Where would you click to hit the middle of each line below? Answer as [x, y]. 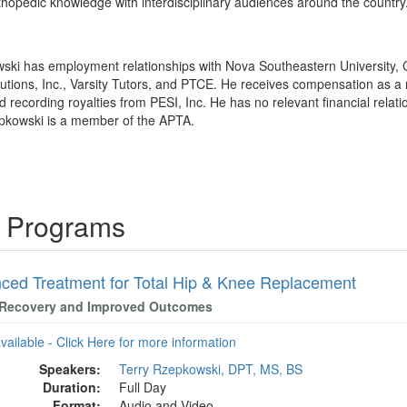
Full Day [143, 387]
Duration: [72, 387]
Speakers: [70, 369]
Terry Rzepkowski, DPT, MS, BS [211, 369]
